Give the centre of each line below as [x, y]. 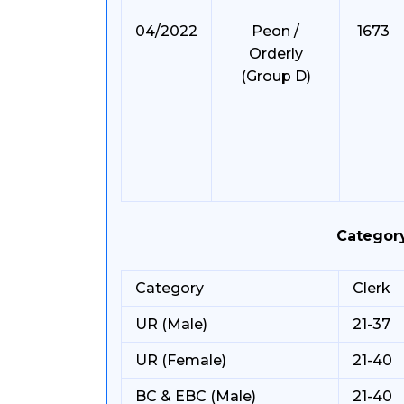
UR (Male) [171, 324]
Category [170, 288]
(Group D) [275, 76]
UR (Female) [181, 360]
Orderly [275, 54]
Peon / [275, 31]
